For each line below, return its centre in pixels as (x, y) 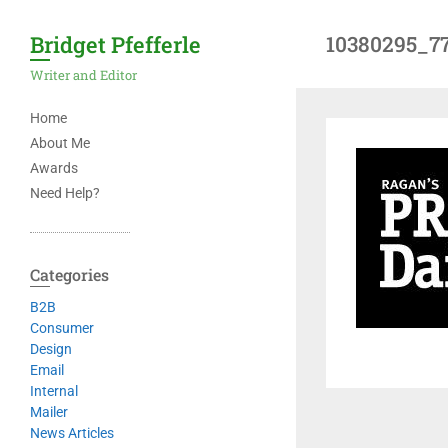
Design (51, 349)
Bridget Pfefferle (115, 44)
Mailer (49, 412)
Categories (69, 274)
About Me (60, 143)
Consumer (62, 328)
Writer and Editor (83, 75)
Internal (54, 391)
